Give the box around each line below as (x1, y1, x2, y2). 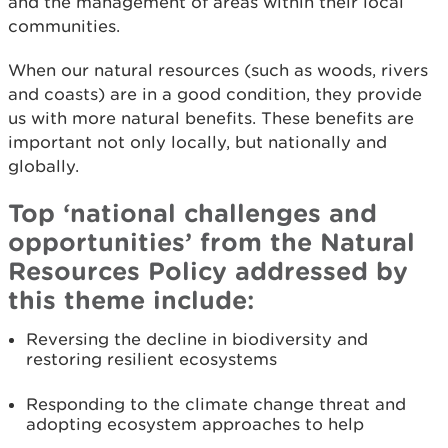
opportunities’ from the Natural (8, 227, 415, 256)
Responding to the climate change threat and (26, 394, 406, 414)
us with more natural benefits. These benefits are (8, 108, 414, 128)
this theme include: (8, 285, 254, 314)
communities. (8, 16, 120, 36)
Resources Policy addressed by (8, 256, 408, 285)
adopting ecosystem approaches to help (26, 414, 364, 434)
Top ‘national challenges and (8, 198, 377, 227)
